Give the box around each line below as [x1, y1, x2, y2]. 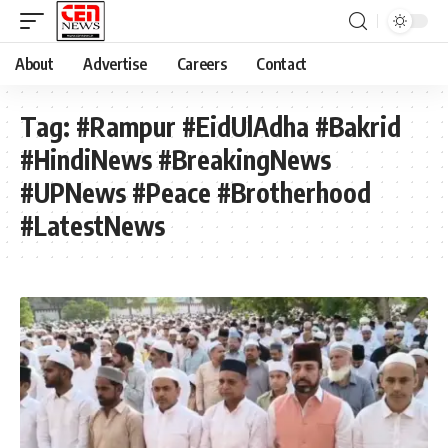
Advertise [83, 54, 147, 74]
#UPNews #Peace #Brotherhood [20, 176, 371, 209]
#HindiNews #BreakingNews [20, 143, 331, 176]
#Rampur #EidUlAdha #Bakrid [76, 110, 401, 143]
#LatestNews [20, 209, 165, 242]
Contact [256, 54, 308, 74]
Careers [176, 54, 227, 74]
